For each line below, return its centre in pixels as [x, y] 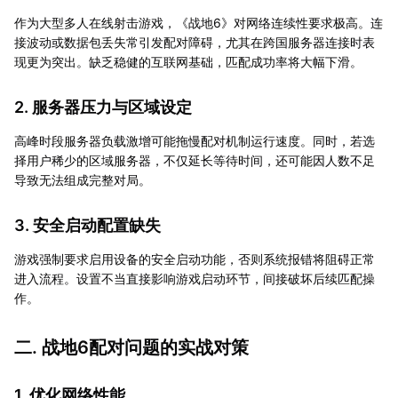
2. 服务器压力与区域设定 [103, 107]
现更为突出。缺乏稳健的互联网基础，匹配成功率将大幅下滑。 [188, 61]
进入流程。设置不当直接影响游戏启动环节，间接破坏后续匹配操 [195, 278]
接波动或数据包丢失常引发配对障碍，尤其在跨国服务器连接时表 [195, 42]
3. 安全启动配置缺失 [88, 225]
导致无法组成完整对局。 [83, 179]
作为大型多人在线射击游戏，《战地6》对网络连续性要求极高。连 [199, 22]
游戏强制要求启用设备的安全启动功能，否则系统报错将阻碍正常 [195, 259]
